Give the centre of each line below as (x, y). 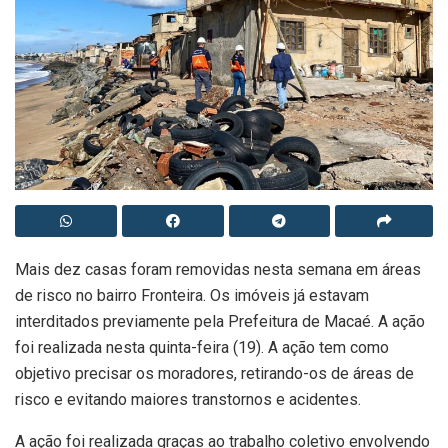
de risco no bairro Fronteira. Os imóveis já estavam (192, 295)
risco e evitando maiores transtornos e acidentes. (188, 399)
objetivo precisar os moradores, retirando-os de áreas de (214, 373)
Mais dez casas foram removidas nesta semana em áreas (218, 269)
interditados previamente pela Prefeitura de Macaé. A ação (220, 321)
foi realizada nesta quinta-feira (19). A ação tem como (202, 347)
